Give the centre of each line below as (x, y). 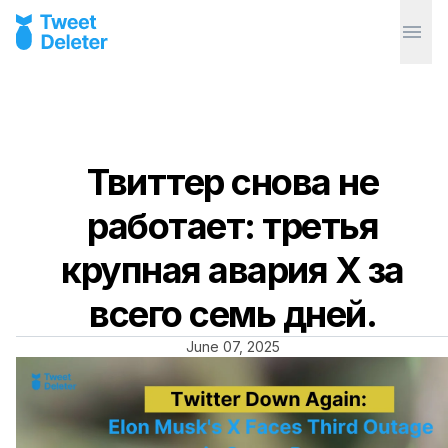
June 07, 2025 (232, 346)
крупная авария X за (232, 270)
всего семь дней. (232, 314)
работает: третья (232, 226)
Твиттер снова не (232, 182)
